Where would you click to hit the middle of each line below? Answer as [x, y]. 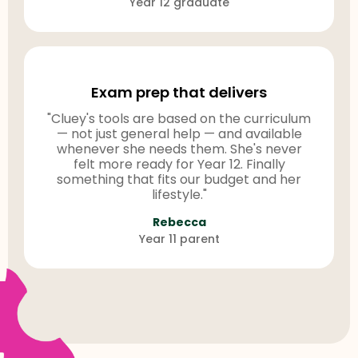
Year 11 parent [179, 239]
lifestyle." [179, 195]
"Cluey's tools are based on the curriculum [179, 119]
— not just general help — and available [179, 134]
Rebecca [179, 223]
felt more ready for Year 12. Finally [179, 165]
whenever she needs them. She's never [179, 149]
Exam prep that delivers [179, 93]
